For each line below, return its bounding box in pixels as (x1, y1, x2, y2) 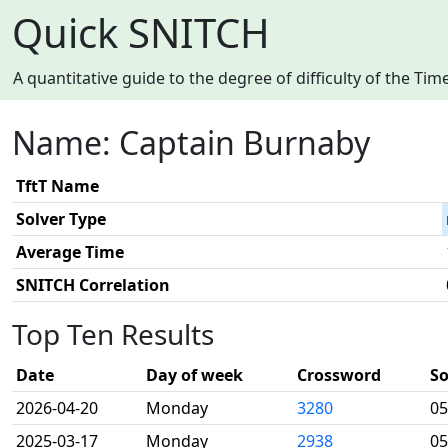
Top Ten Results (12, 315, 214, 353)
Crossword (297, 364, 381, 386)
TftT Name (16, 175, 99, 197)
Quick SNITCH (12, 5, 270, 60)
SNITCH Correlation (16, 274, 170, 296)
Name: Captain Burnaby (12, 121, 370, 164)
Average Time (16, 241, 124, 263)
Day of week (146, 364, 243, 386)
